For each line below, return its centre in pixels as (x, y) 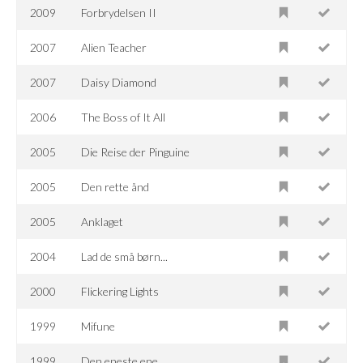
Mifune (98, 326)
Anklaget (102, 221)
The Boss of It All (124, 117)
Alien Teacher (114, 47)
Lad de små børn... (125, 256)
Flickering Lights (120, 291)
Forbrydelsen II (119, 12)
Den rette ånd (115, 186)
